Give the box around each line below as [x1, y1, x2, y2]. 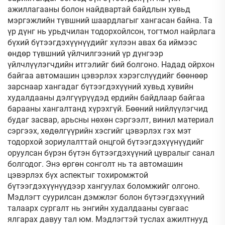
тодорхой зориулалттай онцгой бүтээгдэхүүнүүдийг [8, 137, 204, 147]
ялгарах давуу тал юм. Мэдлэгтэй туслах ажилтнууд [8, 214, 208, 224]
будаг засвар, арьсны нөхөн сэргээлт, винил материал [8, 115, 213, 125]
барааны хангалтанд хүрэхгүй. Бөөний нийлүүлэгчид [8, 104, 208, 114]
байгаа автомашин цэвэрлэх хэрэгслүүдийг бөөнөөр [8, 71, 208, 80]
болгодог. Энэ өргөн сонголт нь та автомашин [8, 159, 183, 169]
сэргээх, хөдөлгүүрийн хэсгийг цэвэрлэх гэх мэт [8, 126, 191, 136]
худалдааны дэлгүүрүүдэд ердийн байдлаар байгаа [8, 93, 205, 102]
